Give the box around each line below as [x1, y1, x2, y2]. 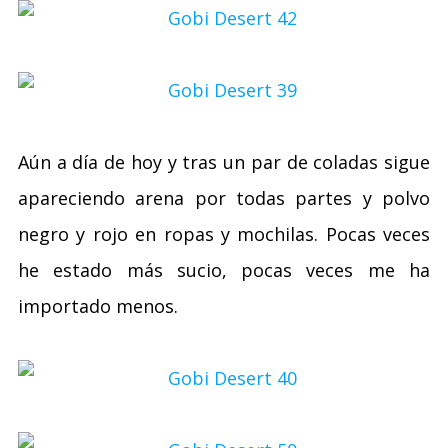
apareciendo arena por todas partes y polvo [18, 186, 430, 210]
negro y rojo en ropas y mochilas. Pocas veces [18, 222, 430, 246]
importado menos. [18, 294, 178, 318]
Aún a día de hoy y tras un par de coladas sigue [18, 150, 430, 174]
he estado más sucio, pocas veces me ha [18, 258, 430, 282]
